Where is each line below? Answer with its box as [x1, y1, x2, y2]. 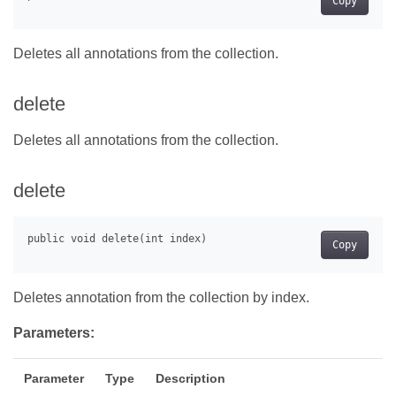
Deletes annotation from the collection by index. [13, 289, 309, 305]
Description [156, 370, 225, 385]
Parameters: [13, 324, 95, 340]
